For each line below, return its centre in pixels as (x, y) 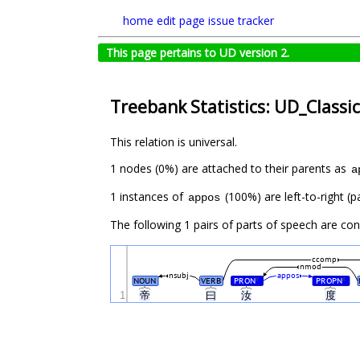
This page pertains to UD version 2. (198, 53)
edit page (181, 20)
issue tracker (241, 20)
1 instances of (148, 197)
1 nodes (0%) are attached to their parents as (230, 169)
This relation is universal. (174, 142)
